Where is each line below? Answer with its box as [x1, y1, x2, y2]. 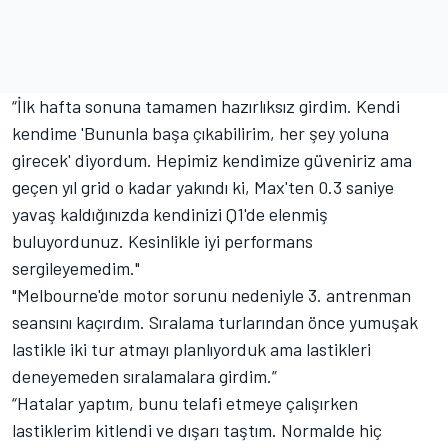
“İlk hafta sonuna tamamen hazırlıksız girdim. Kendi [12, 94, 400, 117]
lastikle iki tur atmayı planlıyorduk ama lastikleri [12, 337, 371, 360]
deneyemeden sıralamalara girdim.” [12, 364, 281, 387]
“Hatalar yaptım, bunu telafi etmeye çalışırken [12, 391, 358, 414]
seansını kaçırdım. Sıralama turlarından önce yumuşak [12, 310, 418, 333]
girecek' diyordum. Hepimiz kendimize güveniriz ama [12, 148, 412, 171]
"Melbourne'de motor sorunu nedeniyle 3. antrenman [12, 283, 411, 306]
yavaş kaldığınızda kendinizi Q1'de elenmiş [12, 202, 328, 225]
